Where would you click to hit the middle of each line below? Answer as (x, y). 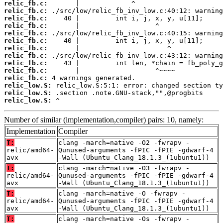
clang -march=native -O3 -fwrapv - (124, 168)
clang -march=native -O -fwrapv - (122, 193)
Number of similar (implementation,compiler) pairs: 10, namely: (104, 119)
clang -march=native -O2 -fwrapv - (124, 142)
